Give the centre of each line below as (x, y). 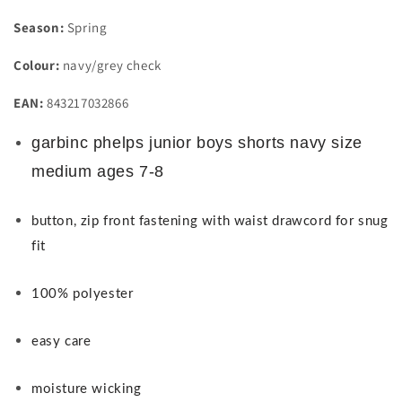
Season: (39, 28)
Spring (86, 28)
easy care (61, 342)
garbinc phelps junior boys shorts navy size (197, 143)
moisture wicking (87, 389)
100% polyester (83, 294)
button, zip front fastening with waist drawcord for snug (210, 222)
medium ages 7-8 (98, 172)
